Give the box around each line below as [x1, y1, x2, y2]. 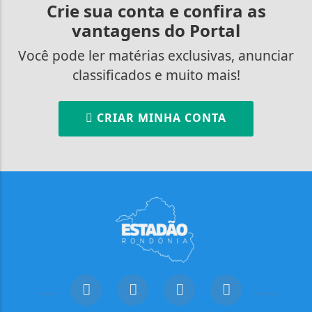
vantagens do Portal [72, 18, 240, 42]
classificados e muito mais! [72, 65, 240, 84]
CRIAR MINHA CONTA [93, 109, 226, 125]
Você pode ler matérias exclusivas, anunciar [18, 45, 294, 65]
